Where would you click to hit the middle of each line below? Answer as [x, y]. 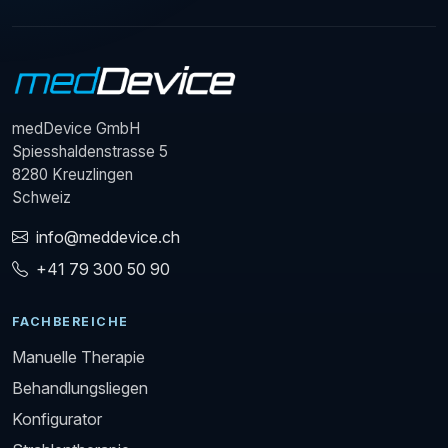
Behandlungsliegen [80, 388]
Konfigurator [57, 419]
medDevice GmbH [76, 129]
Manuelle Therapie [78, 356]
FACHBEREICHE [70, 322]
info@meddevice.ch [108, 237]
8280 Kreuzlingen [72, 175]
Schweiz [41, 198]
